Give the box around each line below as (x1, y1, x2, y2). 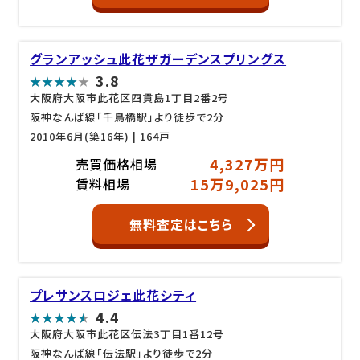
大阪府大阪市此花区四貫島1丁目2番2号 (30, 89, 230, 105)
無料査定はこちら (129, 215, 233, 234)
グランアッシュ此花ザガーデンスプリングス (30, 48, 287, 68)
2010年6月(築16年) (30, 128, 130, 144)
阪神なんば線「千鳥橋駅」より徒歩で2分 (30, 108, 225, 125)
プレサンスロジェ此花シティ (30, 285, 197, 305)
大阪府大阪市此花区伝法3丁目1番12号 (30, 326, 225, 342)
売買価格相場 (75, 154, 157, 174)
